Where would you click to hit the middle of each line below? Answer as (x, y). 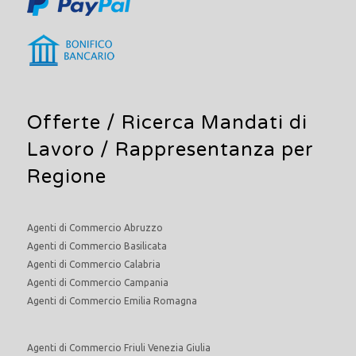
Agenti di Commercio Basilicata (97, 246)
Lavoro (61, 149)
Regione (67, 176)
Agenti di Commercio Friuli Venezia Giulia (119, 347)
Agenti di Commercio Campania (98, 282)
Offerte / (74, 122)
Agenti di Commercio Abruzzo (95, 227)
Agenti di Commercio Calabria (94, 264)
